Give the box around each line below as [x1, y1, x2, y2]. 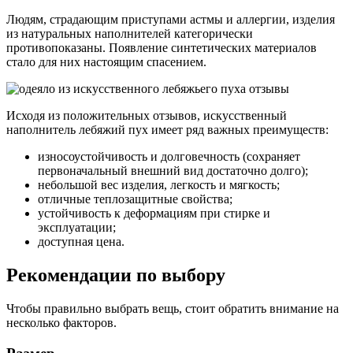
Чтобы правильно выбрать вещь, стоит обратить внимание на [6, 301, 339, 315]
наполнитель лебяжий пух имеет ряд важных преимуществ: [6, 123, 329, 137]
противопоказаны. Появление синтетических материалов [6, 41, 317, 55]
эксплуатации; [38, 221, 116, 235]
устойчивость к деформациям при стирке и [38, 206, 270, 221]
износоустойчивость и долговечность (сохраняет [38, 150, 300, 164]
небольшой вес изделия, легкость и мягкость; [38, 178, 280, 192]
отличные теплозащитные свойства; [38, 192, 232, 206]
